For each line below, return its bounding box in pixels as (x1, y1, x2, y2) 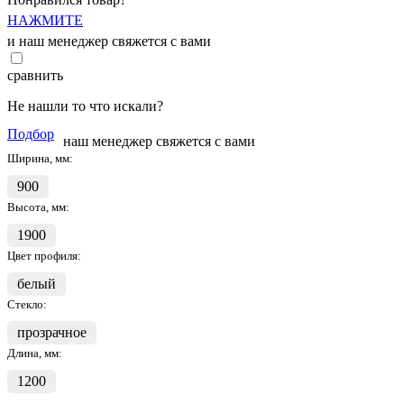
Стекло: (7, 297, 47, 311)
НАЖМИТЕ (7, 12, 83, 28)
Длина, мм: (7, 345, 62, 360)
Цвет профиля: (7, 248, 81, 262)
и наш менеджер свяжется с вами (7, 32, 211, 49)
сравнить (7, 67, 63, 83)
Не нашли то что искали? (7, 97, 163, 114)
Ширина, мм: (7, 151, 73, 165)
